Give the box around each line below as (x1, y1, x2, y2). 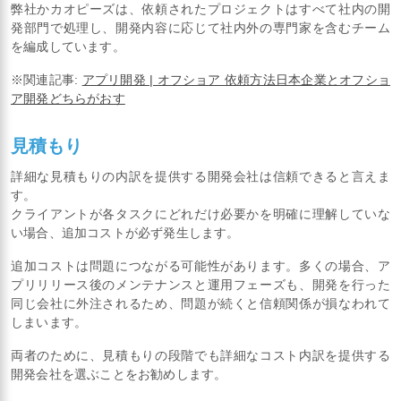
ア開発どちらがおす (11, 91, 125, 107)
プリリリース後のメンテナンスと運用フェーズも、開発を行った (11, 277, 390, 293)
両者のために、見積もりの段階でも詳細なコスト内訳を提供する (11, 348, 390, 363)
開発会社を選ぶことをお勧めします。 (11, 367, 227, 382)
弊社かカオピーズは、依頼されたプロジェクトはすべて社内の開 (11, 2, 390, 17)
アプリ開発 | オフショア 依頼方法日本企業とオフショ (81, 73, 390, 88)
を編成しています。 (11, 39, 125, 55)
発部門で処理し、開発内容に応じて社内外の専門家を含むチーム (11, 21, 390, 36)
